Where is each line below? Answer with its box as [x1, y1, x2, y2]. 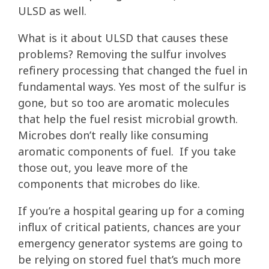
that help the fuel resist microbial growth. [18, 112, 238, 127]
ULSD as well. [18, 4, 92, 19]
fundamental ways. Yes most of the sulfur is [18, 79, 246, 94]
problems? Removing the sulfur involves [18, 47, 226, 62]
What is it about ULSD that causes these [18, 31, 228, 46]
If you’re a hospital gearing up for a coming [18, 204, 244, 219]
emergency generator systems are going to [18, 236, 243, 251]
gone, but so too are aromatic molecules [18, 95, 229, 110]
